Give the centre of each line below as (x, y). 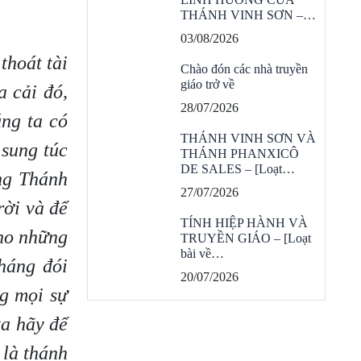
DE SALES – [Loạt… (238, 169)
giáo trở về (207, 84)
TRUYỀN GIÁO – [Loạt (246, 238)
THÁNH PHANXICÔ (240, 154)
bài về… (202, 253)
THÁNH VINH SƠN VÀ (248, 138)
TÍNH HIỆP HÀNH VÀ (244, 223)
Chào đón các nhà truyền (244, 69)
